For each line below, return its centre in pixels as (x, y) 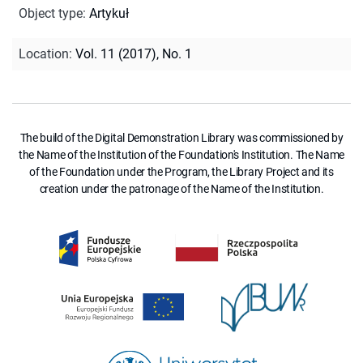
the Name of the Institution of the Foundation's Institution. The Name (181, 154)
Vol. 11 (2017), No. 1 (134, 53)
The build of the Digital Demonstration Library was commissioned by (181, 137)
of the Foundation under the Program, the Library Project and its (181, 171)
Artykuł (109, 13)
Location (44, 53)
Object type (51, 13)
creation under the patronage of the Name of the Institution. (181, 188)
